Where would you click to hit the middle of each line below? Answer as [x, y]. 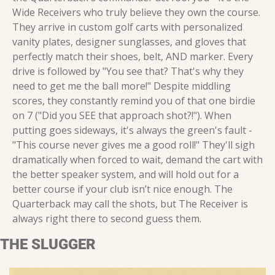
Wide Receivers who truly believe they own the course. [136, 13]
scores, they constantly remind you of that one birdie [134, 101]
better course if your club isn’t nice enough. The [122, 189]
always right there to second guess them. [107, 219]
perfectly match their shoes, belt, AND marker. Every [133, 57]
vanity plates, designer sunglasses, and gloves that [129, 42]
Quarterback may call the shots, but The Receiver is [130, 204]
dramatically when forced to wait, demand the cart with [137, 160]
